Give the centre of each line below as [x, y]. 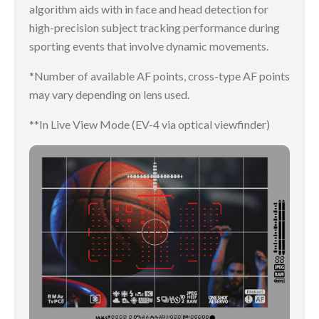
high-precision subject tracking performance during [155, 28]
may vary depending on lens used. [109, 95]
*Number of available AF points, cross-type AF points [159, 76]
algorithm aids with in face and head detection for [149, 9]
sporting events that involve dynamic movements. [149, 46]
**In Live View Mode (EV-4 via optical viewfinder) [150, 125]
